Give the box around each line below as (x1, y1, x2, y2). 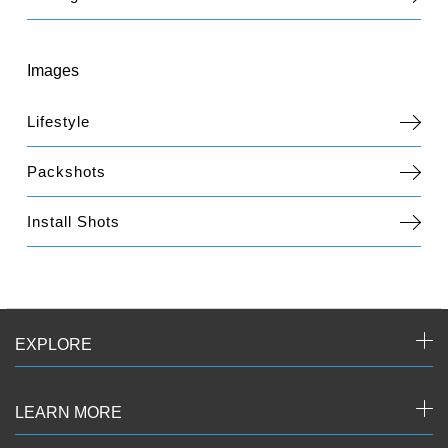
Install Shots (27, 212, 121, 230)
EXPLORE (15, 335, 92, 353)
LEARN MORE (15, 403, 122, 421)
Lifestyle (27, 112, 91, 130)
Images (27, 61, 80, 79)
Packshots (27, 162, 107, 180)
